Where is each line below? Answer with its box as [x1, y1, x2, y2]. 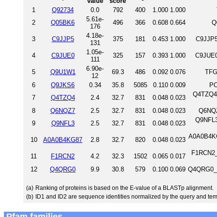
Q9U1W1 [50, 68, 76, 76]
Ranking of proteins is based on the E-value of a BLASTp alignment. [35, 184, 214, 191]
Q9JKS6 [51, 81, 75, 89]
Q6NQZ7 [50, 107, 75, 114]
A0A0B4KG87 [43, 136, 82, 143]
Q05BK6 [51, 18, 75, 26]
